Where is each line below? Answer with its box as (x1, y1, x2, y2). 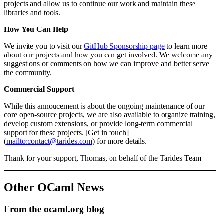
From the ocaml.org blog (4, 204, 104, 215)
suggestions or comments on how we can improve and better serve (4, 59, 209, 68)
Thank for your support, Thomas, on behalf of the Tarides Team (4, 154, 201, 163)
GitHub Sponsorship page (84, 42, 165, 51)
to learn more (165, 42, 207, 51)
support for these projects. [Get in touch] (4, 128, 129, 137)
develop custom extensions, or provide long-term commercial (4, 119, 192, 128)
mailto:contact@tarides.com (6, 137, 92, 146)
